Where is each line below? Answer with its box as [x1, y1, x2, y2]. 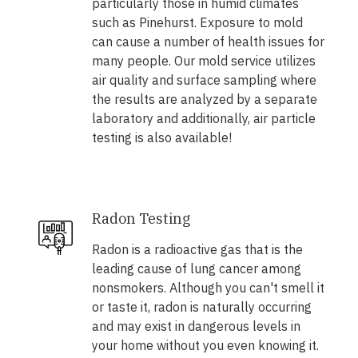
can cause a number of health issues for [91, 34, 324, 50]
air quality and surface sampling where [91, 72, 316, 89]
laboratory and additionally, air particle [91, 110, 316, 127]
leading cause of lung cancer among [91, 261, 301, 277]
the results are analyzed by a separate [91, 91, 317, 108]
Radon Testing [91, 209, 190, 229]
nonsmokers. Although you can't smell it [91, 280, 324, 296]
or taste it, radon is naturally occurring [91, 299, 312, 316]
